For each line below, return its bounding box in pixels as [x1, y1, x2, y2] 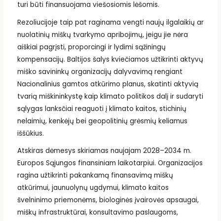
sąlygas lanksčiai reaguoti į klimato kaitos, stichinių [17, 104, 186, 113]
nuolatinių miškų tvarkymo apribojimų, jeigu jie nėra [17, 30, 188, 39]
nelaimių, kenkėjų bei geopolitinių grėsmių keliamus [17, 116, 187, 126]
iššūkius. [17, 128, 44, 138]
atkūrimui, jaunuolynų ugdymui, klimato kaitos [17, 183, 169, 193]
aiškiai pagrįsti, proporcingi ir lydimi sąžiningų [17, 42, 166, 52]
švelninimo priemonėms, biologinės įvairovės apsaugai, [17, 195, 199, 205]
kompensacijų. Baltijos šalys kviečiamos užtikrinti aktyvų [17, 54, 203, 64]
